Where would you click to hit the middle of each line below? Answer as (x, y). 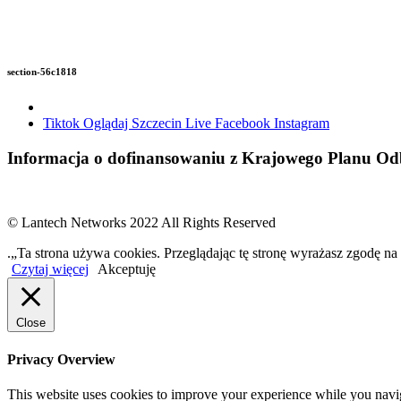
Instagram (302, 123)
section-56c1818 (42, 71)
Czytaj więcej (50, 269)
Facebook (244, 123)
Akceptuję (127, 269)
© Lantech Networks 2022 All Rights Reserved (141, 223)
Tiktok (63, 123)
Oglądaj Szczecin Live (149, 123)
